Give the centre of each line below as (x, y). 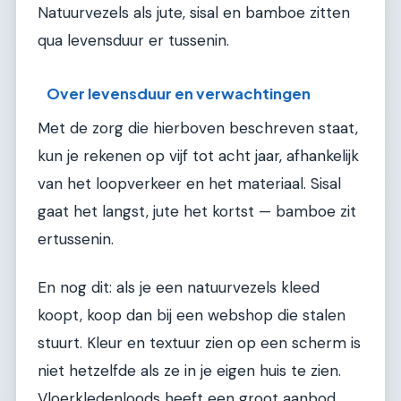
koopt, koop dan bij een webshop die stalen (192, 315)
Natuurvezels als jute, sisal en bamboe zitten (194, 12)
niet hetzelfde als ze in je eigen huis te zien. (189, 370)
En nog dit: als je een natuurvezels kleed (179, 287)
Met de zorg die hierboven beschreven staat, (198, 128)
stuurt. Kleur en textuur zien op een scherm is (199, 342)
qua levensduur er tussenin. (133, 40)
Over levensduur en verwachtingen (179, 94)
